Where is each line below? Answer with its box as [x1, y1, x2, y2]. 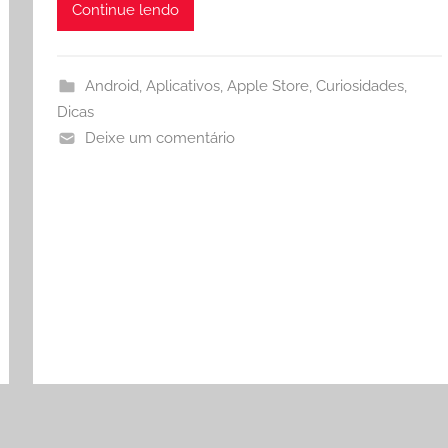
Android [84, 76, 139, 95]
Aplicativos [145, 76, 220, 95]
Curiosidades [315, 76, 404, 95]
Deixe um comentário [84, 128, 235, 147]
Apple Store [226, 76, 309, 95]
